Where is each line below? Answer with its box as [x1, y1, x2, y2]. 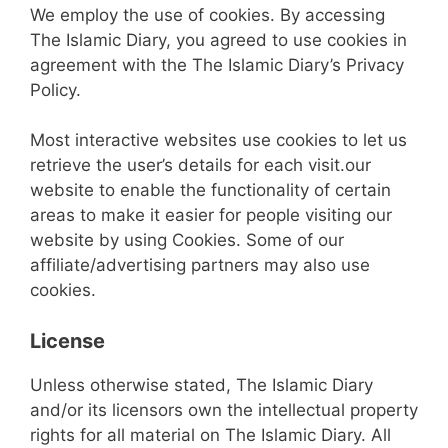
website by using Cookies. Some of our [30, 230, 344, 250]
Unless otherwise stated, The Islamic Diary [30, 374, 373, 395]
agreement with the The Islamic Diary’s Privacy [30, 54, 404, 75]
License [30, 328, 105, 353]
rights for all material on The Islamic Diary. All [30, 424, 391, 445]
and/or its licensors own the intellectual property [30, 399, 418, 420]
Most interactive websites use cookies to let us [30, 130, 407, 150]
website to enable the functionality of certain [30, 180, 391, 200]
